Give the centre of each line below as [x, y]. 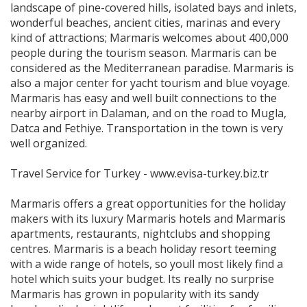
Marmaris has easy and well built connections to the [144, 98]
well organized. [50, 143]
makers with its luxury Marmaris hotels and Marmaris [148, 219]
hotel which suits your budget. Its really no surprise [142, 279]
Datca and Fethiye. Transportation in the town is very [147, 128]
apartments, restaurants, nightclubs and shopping [140, 234]
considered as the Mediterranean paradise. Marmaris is [152, 68]
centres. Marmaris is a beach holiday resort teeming [144, 249]
